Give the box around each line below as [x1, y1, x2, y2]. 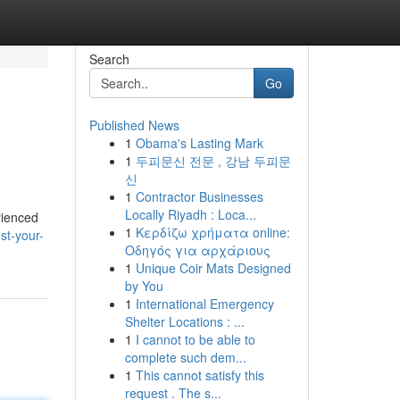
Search [88, 50, 129, 68]
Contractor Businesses [135, 187, 263, 205]
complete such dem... [124, 348, 246, 366]
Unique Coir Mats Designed [135, 259, 291, 277]
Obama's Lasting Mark [135, 134, 263, 152]
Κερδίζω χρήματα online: [135, 223, 290, 241]
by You [124, 277, 163, 295]
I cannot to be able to [135, 330, 255, 348]
